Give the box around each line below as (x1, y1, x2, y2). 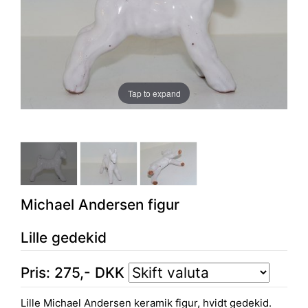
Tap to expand (127, 87, 181, 99)
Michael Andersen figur (21, 195, 179, 213)
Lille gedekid (21, 228, 107, 246)
